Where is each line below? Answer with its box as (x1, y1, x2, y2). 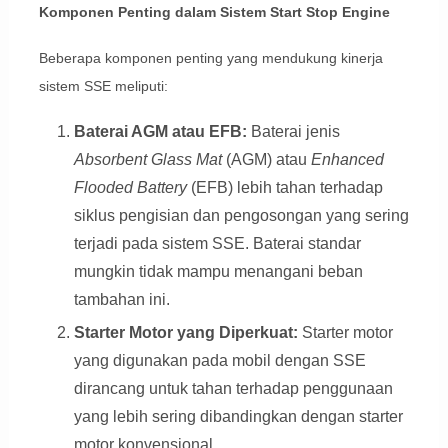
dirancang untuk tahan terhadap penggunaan (73, 379, 393, 397)
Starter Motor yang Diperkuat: (73, 323, 298, 341)
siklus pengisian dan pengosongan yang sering (73, 206, 409, 224)
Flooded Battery (73, 178, 187, 196)
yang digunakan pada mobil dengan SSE (73, 351, 366, 369)
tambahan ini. (73, 290, 170, 308)
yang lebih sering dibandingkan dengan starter (73, 407, 403, 425)
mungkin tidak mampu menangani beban (73, 262, 363, 280)
